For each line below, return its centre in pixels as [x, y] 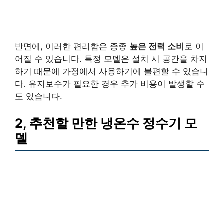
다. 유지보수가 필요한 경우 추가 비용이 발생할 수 [110, 84]
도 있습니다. [39, 97]
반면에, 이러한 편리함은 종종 [72, 47]
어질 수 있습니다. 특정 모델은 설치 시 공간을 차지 [111, 59]
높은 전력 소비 [157, 47]
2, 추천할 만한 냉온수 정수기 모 [106, 123]
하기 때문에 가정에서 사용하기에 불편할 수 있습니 [112, 72]
